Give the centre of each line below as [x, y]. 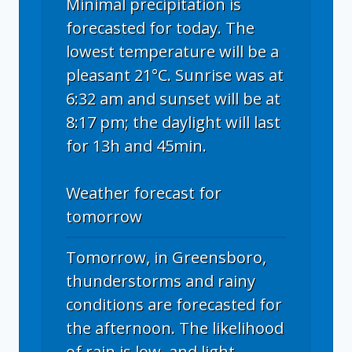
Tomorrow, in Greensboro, [166, 258]
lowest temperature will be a [172, 52]
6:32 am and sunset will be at [173, 99]
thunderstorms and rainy [161, 281]
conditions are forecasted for [174, 305]
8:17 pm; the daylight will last [173, 123]
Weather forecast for [144, 193]
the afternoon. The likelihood [175, 328]
